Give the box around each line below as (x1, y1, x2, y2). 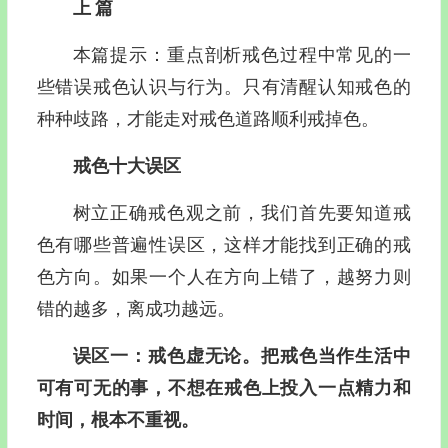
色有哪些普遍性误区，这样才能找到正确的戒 (36, 234, 411, 255)
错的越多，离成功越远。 (36, 298, 235, 319)
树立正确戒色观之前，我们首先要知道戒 (72, 202, 411, 223)
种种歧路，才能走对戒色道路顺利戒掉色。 (36, 108, 379, 129)
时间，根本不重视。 (36, 409, 199, 430)
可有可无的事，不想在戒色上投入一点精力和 (36, 377, 411, 398)
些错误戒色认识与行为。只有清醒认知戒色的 (36, 76, 411, 97)
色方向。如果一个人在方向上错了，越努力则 (36, 266, 411, 287)
